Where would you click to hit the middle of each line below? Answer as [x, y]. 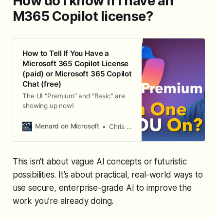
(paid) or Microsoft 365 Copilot [77, 73]
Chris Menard [118, 126]
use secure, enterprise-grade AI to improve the [102, 188]
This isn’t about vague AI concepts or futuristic [100, 162]
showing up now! [48, 105]
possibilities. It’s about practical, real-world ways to [108, 175]
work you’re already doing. [63, 201]
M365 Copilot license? [83, 17]
